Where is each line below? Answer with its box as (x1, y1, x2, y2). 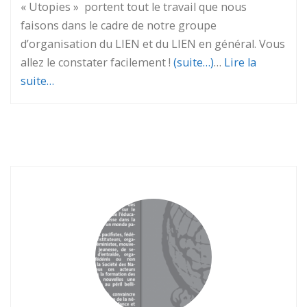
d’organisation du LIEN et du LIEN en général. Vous (21, 36, 285, 51)
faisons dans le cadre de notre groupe (21, 17, 217, 33)
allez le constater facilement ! (21, 54, 173, 70)
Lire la (224, 54, 256, 70)
